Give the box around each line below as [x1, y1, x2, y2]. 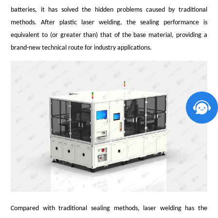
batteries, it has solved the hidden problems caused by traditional [11, 6, 207, 14]
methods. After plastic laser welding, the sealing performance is [11, 18, 207, 26]
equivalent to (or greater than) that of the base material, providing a [11, 31, 207, 39]
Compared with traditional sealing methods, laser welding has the [11, 204, 207, 212]
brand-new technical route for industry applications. [11, 44, 152, 52]
